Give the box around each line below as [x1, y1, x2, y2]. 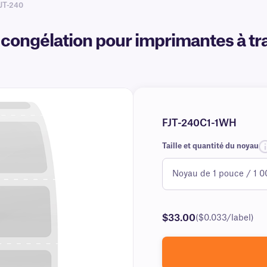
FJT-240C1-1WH [162, 119, 237, 128]
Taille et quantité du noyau [162, 142, 259, 150]
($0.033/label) [195, 214, 254, 222]
